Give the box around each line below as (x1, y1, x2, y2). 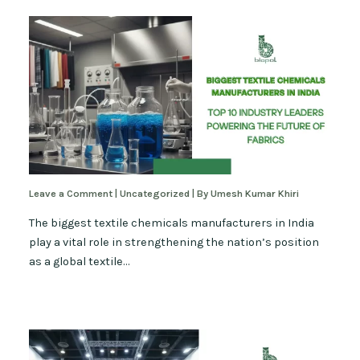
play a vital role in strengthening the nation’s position (29, 235, 320, 249)
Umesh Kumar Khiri (211, 187, 300, 200)
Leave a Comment (29, 187, 113, 200)
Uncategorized (120, 187, 190, 200)
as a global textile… (29, 254, 130, 268)
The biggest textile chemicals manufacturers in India (29, 215, 315, 230)
